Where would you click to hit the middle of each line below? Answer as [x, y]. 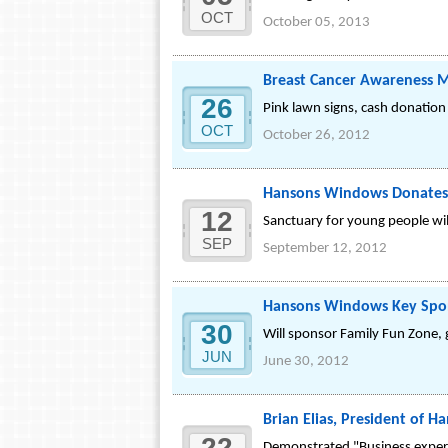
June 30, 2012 [306, 361]
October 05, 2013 [316, 22]
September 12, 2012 [325, 248]
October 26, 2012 [316, 135]
